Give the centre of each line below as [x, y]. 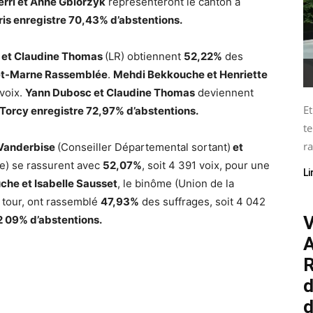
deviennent [224, 93]
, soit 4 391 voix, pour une [206, 165]
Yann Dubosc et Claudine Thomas [110, 93]
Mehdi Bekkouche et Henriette [190, 74]
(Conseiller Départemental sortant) [144, 147]
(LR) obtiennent [144, 56]
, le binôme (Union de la [176, 183]
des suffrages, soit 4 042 [202, 202]
